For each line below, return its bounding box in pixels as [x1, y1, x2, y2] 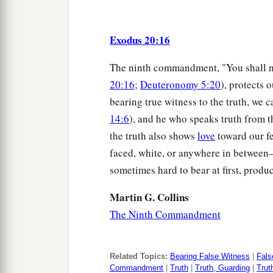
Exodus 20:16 [110, 32, 170, 48]
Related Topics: [110, 252, 168, 261]
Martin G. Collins [110, 190, 189, 205]
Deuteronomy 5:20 [140, 77, 221, 92]
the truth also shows [110, 129, 197, 143]
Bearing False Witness [170, 252, 250, 261]
